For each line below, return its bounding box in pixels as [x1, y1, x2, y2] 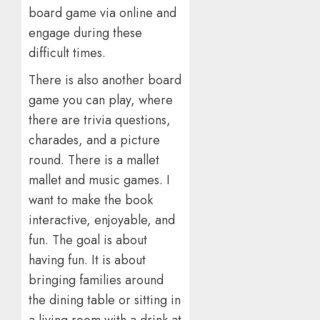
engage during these [29, 23, 142, 42]
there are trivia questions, [29, 110, 171, 129]
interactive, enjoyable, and [29, 210, 175, 229]
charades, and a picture [29, 130, 160, 149]
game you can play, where [29, 90, 173, 109]
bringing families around [29, 270, 164, 289]
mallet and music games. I [29, 170, 170, 189]
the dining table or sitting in [29, 290, 181, 309]
